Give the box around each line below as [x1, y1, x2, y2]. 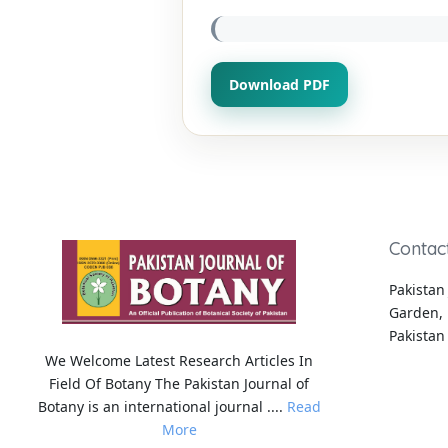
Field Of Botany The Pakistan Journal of [49, 374, 310, 394]
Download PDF [229, 74, 330, 94]
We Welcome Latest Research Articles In [45, 351, 314, 371]
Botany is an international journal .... [37, 397, 287, 417]
